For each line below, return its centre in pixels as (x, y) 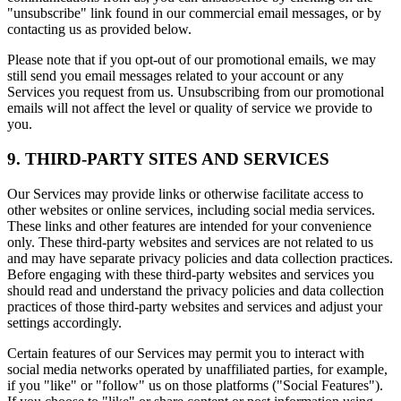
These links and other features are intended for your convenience (189, 226)
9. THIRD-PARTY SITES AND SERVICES (168, 159)
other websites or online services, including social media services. (191, 209)
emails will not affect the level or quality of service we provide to (190, 108)
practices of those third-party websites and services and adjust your (195, 306)
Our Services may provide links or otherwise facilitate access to (185, 193)
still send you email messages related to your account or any (175, 76)
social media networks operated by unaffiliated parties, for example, (197, 369)
